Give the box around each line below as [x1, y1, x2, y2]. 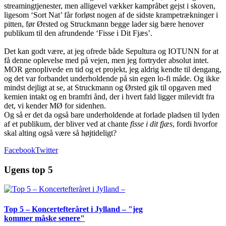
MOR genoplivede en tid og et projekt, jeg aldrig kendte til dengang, [4, 65, 221, 74]
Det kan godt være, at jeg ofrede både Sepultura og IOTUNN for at [4, 46, 218, 55]
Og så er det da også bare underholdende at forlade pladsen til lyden [4, 110, 219, 119]
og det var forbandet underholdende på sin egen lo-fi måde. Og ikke [4, 74, 219, 83]
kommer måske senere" [4, 213, 85, 222]
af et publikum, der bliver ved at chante [4, 119, 128, 128]
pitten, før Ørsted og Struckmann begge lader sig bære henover [4, 19, 204, 28]
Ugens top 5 [4, 164, 53, 175]
